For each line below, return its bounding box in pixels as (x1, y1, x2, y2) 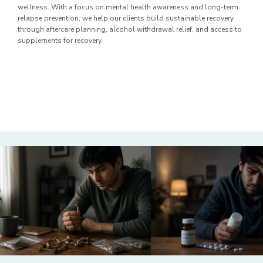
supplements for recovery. (18, 35, 103, 45)
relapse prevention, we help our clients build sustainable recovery (18, 13, 234, 23)
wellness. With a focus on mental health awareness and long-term (18, 2, 238, 12)
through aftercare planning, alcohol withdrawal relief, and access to (18, 24, 242, 34)
